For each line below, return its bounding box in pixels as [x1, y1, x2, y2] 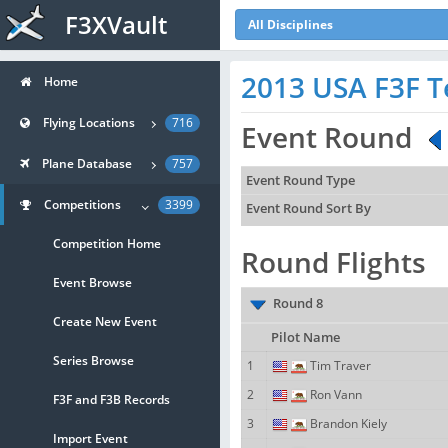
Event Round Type [246, 172, 355, 189]
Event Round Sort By [246, 200, 371, 217]
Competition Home [53, 235, 161, 252]
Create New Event [53, 313, 157, 330]
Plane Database [42, 155, 132, 172]
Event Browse [53, 274, 132, 291]
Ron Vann [307, 386, 362, 403]
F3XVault [65, 8, 167, 41]
